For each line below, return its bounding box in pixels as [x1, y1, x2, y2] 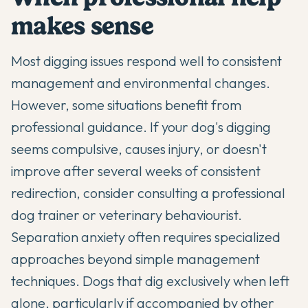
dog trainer [11, 206, 80, 224]
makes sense [11, 11, 153, 41]
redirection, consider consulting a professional [11, 184, 285, 202]
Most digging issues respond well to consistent [11, 52, 282, 70]
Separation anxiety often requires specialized [11, 228, 280, 246]
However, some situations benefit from [11, 96, 241, 114]
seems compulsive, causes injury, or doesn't [11, 140, 267, 158]
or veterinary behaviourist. [80, 206, 242, 224]
